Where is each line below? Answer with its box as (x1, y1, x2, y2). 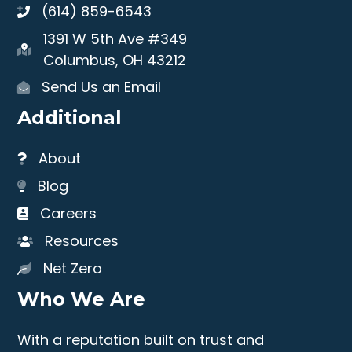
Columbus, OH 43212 (43, 50, 187, 71)
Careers (40, 203, 97, 224)
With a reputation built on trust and (17, 330, 265, 350)
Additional (17, 106, 123, 130)
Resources (45, 231, 119, 251)
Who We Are (17, 288, 146, 311)
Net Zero (43, 258, 103, 279)
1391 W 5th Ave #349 (43, 29, 188, 49)
